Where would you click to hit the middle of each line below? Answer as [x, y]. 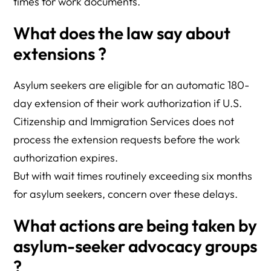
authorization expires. [66, 158]
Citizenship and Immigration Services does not [124, 121]
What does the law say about [122, 33]
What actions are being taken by [135, 225]
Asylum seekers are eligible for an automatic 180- [132, 85]
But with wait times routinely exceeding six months [133, 176]
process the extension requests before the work [127, 139]
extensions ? [60, 54]
